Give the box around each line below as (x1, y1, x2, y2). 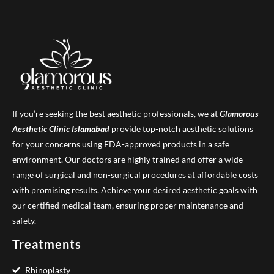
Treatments (12, 236, 81, 251)
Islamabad (72, 123, 109, 134)
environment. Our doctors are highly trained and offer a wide (12, 154, 243, 165)
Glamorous (220, 108, 259, 119)
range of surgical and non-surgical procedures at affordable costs (12, 169, 258, 180)
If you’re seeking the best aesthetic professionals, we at (12, 108, 220, 119)
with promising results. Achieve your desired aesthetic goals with (12, 184, 257, 195)
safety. (12, 215, 36, 226)
